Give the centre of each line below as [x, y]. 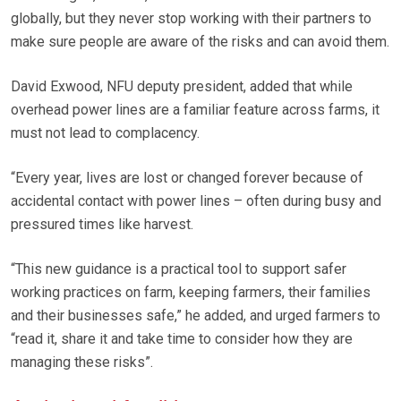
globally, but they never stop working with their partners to [191, 19]
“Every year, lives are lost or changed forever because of [187, 178]
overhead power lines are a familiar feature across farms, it [195, 110]
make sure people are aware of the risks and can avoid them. [200, 42]
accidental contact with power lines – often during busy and [196, 201]
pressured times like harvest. [102, 225]
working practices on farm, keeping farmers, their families [191, 293]
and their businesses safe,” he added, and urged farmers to [196, 316]
